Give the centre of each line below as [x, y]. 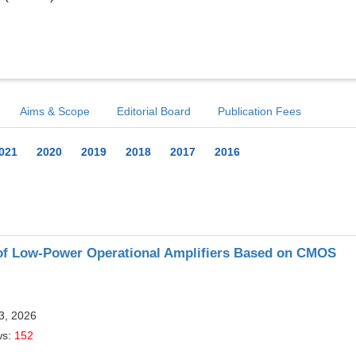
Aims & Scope [55, 111]
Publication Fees [259, 111]
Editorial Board [154, 111]
